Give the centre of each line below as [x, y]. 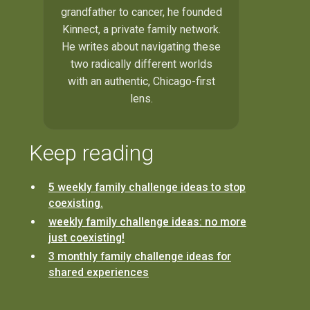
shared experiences [98, 273]
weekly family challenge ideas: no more [147, 222]
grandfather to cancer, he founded [141, 12]
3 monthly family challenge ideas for [139, 257]
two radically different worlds [141, 64]
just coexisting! [86, 238]
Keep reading [92, 153]
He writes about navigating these [141, 46]
